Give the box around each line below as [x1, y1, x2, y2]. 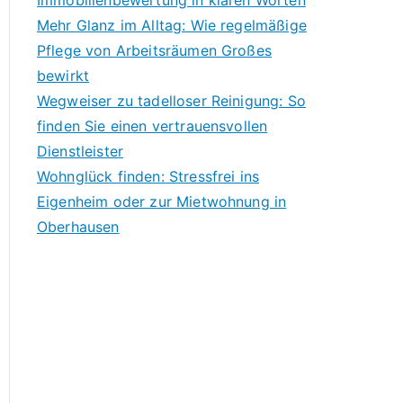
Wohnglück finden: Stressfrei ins [37, 167, 260, 185]
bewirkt [37, 67, 90, 85]
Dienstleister [37, 142, 124, 160]
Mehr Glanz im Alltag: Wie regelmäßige [37, 16, 307, 34]
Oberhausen [37, 218, 120, 236]
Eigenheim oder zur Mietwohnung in [37, 193, 287, 210]
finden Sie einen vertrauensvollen [37, 117, 268, 135]
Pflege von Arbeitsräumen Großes [37, 41, 272, 59]
